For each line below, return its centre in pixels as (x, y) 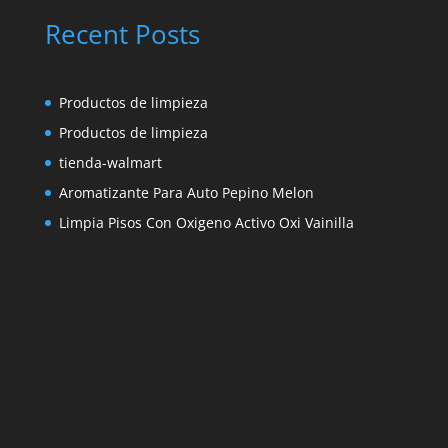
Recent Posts (122, 34)
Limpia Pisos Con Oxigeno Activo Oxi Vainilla (206, 223)
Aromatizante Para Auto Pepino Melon (186, 193)
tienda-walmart (110, 163)
